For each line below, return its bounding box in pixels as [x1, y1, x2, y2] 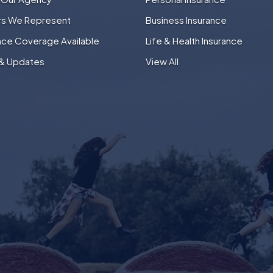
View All [146, 55, 179, 68]
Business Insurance [146, 14, 227, 26]
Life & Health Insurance [146, 35, 243, 47]
